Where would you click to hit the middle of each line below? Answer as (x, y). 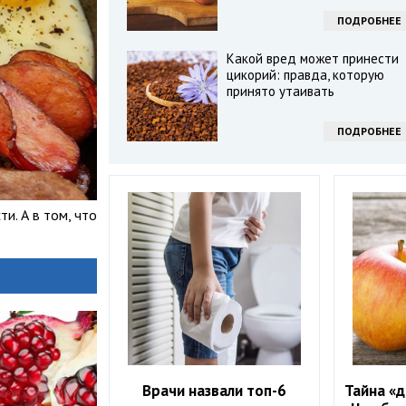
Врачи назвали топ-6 (215, 391)
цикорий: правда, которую (305, 75)
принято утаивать (280, 91)
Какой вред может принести (312, 58)
